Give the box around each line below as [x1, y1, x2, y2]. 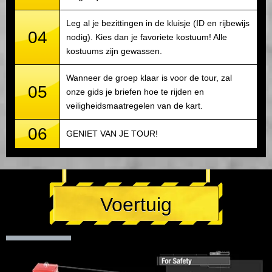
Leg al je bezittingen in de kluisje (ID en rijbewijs [66, 18, 250, 28]
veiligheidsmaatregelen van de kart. [66, 100, 203, 110]
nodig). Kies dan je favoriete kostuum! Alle [66, 32, 227, 42]
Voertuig [100, 194, 172, 216]
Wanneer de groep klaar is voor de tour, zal [66, 72, 232, 83]
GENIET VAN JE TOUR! [66, 128, 158, 138]
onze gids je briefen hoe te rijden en [66, 86, 204, 97]
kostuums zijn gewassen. [66, 46, 162, 56]
